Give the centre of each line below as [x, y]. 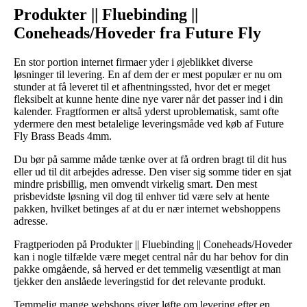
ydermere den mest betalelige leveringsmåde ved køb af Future [149, 123]
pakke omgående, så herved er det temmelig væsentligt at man [147, 269]
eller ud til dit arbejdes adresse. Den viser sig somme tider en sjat [152, 171]
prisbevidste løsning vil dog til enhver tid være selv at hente [142, 196]
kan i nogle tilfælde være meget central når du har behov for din [151, 256]
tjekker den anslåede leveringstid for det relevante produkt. [140, 281]
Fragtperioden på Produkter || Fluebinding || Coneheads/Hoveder [153, 244]
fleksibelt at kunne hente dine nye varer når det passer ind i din [148, 99]
